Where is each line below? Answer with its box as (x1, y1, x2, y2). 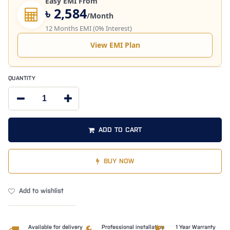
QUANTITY (8, 76, 36, 82)
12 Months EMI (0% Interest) (45, 24, 132, 33)
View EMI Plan (90, 40, 140, 50)
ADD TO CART (98, 126, 142, 133)
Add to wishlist (19, 187, 64, 195)
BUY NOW (103, 158, 135, 165)
